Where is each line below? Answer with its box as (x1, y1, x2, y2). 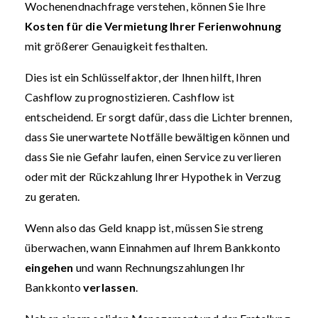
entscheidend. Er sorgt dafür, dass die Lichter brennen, (25, 110, 292, 124)
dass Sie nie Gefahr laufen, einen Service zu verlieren (25, 150, 281, 163)
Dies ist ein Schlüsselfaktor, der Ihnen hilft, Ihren (25, 70, 262, 84)
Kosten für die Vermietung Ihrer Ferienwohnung (25, 19, 281, 33)
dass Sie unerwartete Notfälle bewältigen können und (25, 130, 290, 143)
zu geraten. (25, 190, 80, 203)
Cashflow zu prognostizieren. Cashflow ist (25, 90, 235, 104)
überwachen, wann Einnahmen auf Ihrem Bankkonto (25, 241, 281, 254)
